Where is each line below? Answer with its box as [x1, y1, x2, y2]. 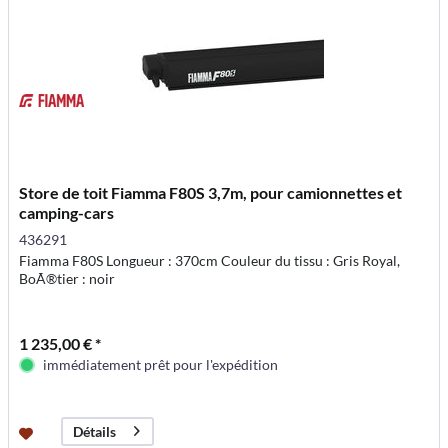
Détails [73, 422, 117, 440]
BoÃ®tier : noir [19, 269, 116, 287]
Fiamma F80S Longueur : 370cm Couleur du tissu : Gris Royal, [19, 251, 401, 269]
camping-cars [19, 202, 115, 222]
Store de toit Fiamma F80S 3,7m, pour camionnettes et [19, 182, 403, 202]
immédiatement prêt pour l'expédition [43, 355, 279, 373]
